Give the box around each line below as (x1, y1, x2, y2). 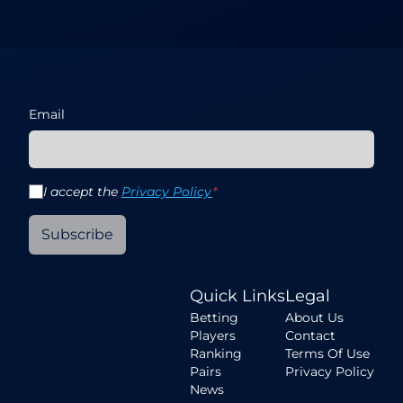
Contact (285, 327, 336, 345)
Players (190, 327, 236, 345)
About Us (285, 309, 344, 327)
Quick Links (190, 286, 285, 307)
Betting (190, 309, 238, 327)
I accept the (43, 184, 121, 201)
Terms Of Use (285, 345, 370, 363)
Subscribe (41, 226, 113, 244)
